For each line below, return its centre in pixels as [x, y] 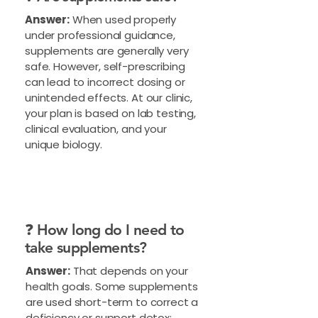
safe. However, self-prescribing [105, 66]
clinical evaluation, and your [96, 129]
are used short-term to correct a [112, 302]
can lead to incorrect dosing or [105, 82]
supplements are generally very [107, 51]
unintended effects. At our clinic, [109, 98]
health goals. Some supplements [112, 286]
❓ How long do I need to [105, 230]
